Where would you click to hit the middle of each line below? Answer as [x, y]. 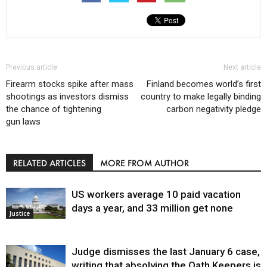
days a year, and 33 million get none [152, 208]
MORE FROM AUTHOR [145, 163]
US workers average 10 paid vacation [156, 194]
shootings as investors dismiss [67, 96]
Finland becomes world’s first [204, 84]
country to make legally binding [201, 96]
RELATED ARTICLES [49, 163]
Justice [20, 213]
